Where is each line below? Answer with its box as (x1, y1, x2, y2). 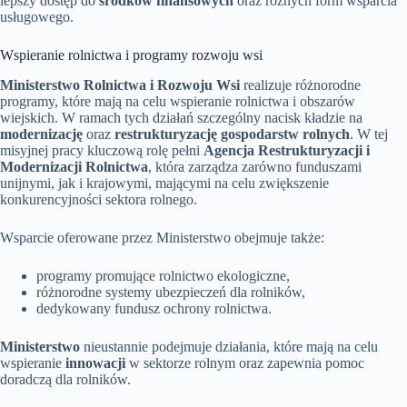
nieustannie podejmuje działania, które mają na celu (80, 338, 378, 354)
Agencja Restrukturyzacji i (203, 142, 370, 158)
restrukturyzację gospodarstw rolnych (114, 125, 350, 142)
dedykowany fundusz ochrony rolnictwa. (36, 300, 272, 316)
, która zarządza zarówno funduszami (148, 158, 362, 174)
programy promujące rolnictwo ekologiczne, (36, 267, 290, 283)
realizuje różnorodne (240, 76, 361, 93)
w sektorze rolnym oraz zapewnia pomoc (125, 354, 364, 371)
